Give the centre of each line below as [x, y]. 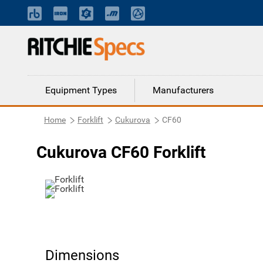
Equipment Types [81, 90]
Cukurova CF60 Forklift [121, 152]
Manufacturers [183, 90]
